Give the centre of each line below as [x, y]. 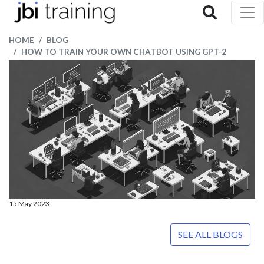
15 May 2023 [29, 204]
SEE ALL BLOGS [210, 235]
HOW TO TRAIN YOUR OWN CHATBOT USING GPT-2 [124, 52]
